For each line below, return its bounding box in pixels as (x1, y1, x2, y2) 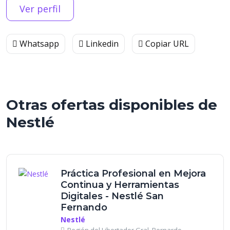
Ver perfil (20, 3, 61, 15)
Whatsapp (17, 38, 59, 49)
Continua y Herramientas (61, 179, 179, 190)
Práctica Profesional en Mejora (61, 168, 206, 179)
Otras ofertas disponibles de (6, 96, 217, 113)
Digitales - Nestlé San (61, 190, 164, 202)
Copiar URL (143, 38, 189, 49)
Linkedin (84, 38, 119, 49)
